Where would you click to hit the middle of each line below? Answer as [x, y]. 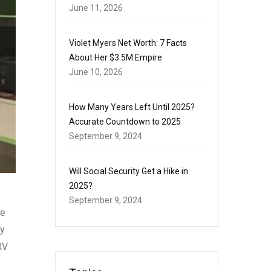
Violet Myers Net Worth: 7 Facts [128, 43]
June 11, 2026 [96, 8]
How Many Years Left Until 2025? [132, 107]
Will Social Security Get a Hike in [129, 171]
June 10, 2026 [96, 72]
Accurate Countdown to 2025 [125, 122]
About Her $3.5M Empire [116, 57]
